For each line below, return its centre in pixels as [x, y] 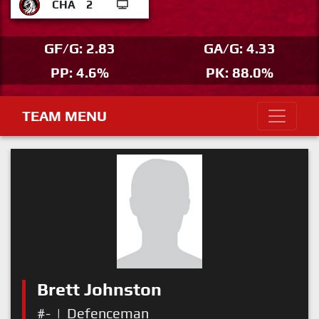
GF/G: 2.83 [80, 48]
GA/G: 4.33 [239, 48]
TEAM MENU [64, 116]
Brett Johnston [99, 289]
